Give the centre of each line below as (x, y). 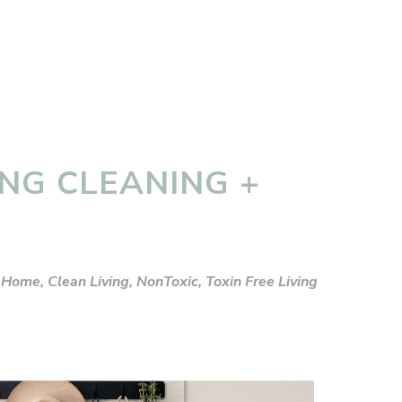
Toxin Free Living (262, 282)
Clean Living (88, 282)
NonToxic (167, 282)
